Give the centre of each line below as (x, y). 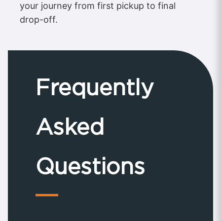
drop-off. (39, 19)
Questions (90, 166)
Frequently (94, 87)
